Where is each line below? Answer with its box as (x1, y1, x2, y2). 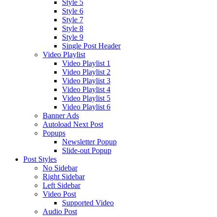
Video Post (43, 189, 76, 198)
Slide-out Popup (62, 146, 111, 155)
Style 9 (62, 32, 83, 41)
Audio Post (43, 207, 77, 216)
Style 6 (62, 6, 83, 15)
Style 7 (62, 15, 83, 24)
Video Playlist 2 (62, 67, 110, 76)
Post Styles (23, 155, 57, 163)
